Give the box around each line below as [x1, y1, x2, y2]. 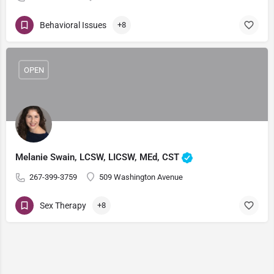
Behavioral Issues [40, 20, 106, 30]
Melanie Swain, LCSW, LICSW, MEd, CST [15, 151, 182, 163]
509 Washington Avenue [99, 172, 183, 182]
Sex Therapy [40, 200, 86, 210]
